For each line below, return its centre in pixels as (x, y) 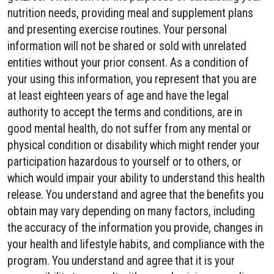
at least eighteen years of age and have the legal (118, 96)
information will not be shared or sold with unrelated (127, 46)
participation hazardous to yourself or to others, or (124, 162)
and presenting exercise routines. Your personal (117, 30)
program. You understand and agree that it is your (121, 261)
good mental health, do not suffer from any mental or (129, 129)
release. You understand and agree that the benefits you (135, 195)
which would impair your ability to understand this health (136, 178)
